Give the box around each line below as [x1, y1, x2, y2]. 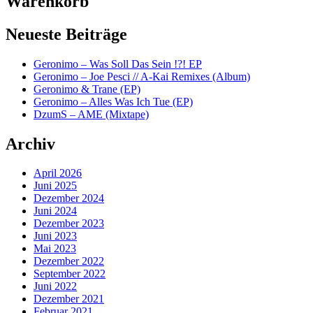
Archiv [6, 134, 55, 153]
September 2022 [34, 268, 105, 280]
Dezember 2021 [34, 293, 104, 305]
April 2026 [34, 167, 82, 180]
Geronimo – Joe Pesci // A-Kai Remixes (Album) [34, 70, 250, 82]
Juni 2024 [34, 205, 77, 217]
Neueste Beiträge [6, 24, 127, 43]
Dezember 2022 [34, 255, 104, 268]
